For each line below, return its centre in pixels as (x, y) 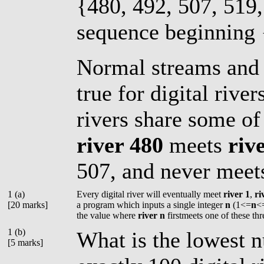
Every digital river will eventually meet (150, 194)
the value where (107, 215)
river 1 (237, 194)
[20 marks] (28, 205)
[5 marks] (25, 242)
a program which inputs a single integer (151, 205)
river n (153, 215)
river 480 (123, 145)
